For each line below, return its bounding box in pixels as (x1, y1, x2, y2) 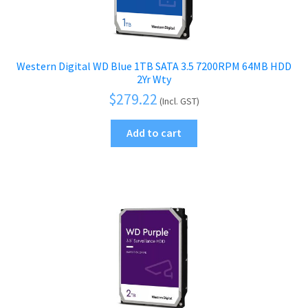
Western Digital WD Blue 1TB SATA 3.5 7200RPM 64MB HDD (16, 58, 291, 73)
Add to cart (126, 126, 181, 140)
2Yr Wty (137, 71, 171, 86)
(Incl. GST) (159, 94, 199, 107)
